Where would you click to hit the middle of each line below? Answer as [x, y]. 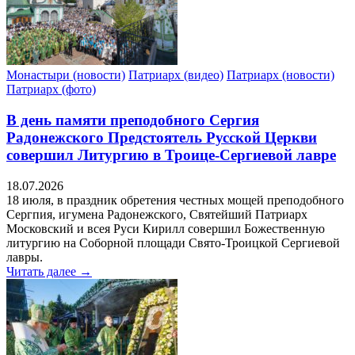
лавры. [26, 257]
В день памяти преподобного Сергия [133, 120]
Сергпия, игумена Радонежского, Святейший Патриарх [157, 214]
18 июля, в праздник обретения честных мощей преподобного [175, 200]
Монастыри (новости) [66, 75]
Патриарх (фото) [51, 90]
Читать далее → [49, 271]
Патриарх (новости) [281, 75]
